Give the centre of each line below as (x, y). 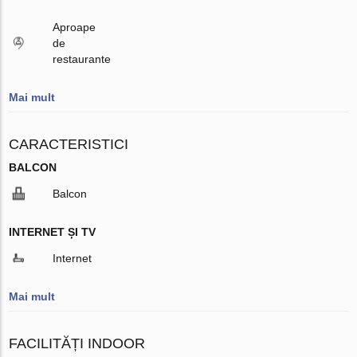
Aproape (75, 27)
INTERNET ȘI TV (53, 231)
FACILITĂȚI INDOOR (77, 343)
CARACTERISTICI (69, 144)
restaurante (82, 59)
